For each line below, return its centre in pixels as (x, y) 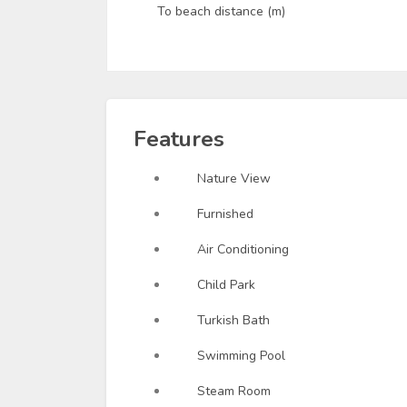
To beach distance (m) (221, 11)
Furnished (225, 213)
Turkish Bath (233, 320)
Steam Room (234, 391)
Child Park (226, 284)
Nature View (234, 178)
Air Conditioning (243, 249)
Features (179, 139)
